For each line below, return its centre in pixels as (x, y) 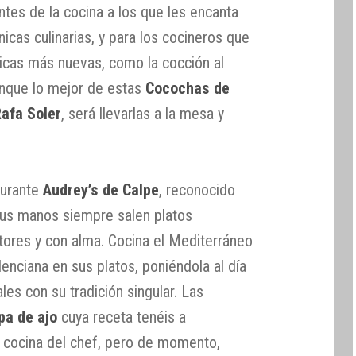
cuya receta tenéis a (122, 317)
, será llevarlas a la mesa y (143, 114)
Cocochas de (188, 89)
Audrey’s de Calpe (101, 190)
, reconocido (197, 190)
